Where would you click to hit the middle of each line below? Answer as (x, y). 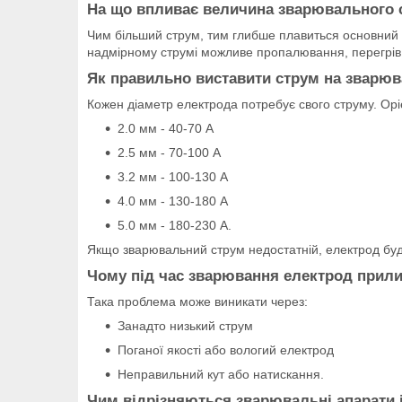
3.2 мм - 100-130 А (173, 176)
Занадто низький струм (185, 325)
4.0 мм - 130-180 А (173, 201)
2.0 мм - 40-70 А (166, 128)
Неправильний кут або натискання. (221, 374)
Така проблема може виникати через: (197, 301)
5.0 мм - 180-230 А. (175, 225)
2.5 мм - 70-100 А (169, 152)
